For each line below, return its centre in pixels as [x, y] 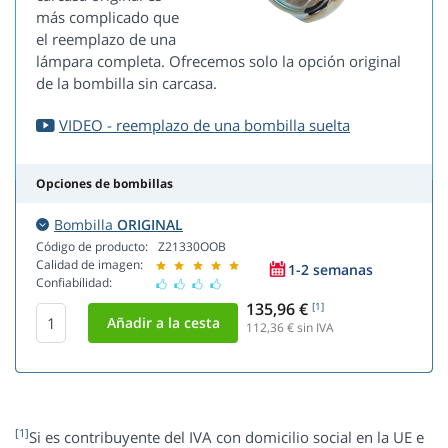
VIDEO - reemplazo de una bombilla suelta [204, 125]
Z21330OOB [192, 247]
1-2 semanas [330, 269]
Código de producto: [92, 247]
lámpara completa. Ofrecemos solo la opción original [218, 61]
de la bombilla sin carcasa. [126, 83]
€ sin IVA [309, 328]
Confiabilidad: [74, 283]
